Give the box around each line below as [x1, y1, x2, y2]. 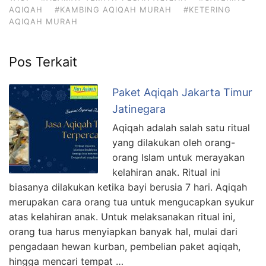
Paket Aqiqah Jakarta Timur [112, 86, 252, 99]
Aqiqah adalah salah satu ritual [112, 122, 250, 134]
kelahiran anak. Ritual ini [112, 166, 220, 179]
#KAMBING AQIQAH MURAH [55, 5, 172, 15]
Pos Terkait [9, 54, 77, 70]
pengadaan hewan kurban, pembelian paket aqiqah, [9, 240, 240, 253]
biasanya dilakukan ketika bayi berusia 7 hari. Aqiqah [9, 181, 247, 194]
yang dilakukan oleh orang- [112, 137, 235, 149]
